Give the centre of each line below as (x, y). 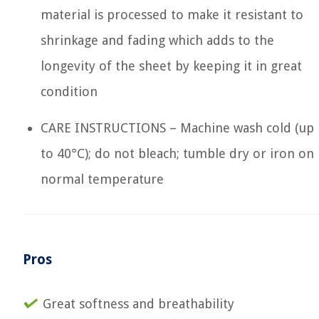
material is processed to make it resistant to (172, 15)
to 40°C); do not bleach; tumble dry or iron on (177, 153)
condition (69, 91)
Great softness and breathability (138, 304)
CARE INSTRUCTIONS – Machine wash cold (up (177, 128)
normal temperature (102, 179)
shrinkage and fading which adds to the (157, 40)
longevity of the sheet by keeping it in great (171, 66)
